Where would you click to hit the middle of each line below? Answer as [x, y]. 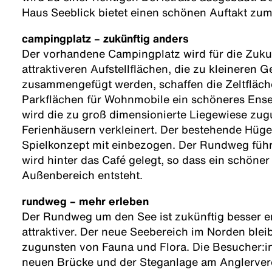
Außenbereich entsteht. [82, 175]
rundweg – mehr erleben [85, 201]
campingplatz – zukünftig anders [105, 39]
